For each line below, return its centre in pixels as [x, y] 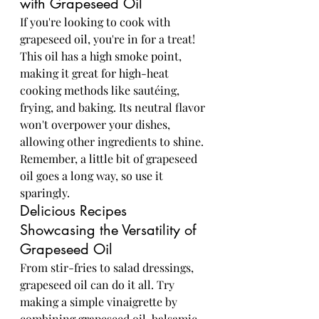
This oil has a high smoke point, [102, 56]
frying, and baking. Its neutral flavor [114, 107]
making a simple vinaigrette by [100, 302]
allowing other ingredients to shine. [113, 141]
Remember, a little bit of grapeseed [110, 158]
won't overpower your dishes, [96, 124]
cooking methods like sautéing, [101, 90]
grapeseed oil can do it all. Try [99, 284]
